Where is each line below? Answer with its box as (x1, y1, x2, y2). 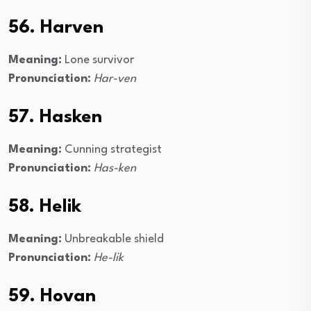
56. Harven (8, 19, 103, 37)
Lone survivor (62, 54, 134, 67)
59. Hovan (8, 287, 96, 306)
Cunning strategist (62, 144, 162, 156)
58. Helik (8, 198, 81, 217)
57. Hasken (8, 108, 102, 127)
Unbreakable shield (62, 233, 164, 246)
